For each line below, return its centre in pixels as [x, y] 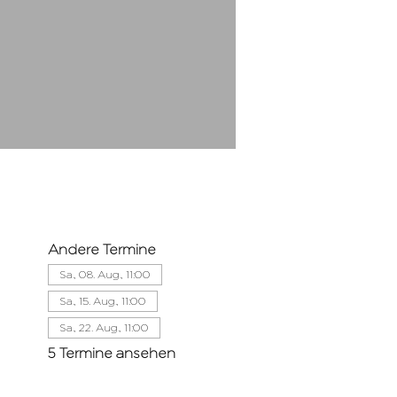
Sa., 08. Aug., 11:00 [105, 274]
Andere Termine [101, 249]
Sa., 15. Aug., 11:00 [102, 301]
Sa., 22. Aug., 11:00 [104, 327]
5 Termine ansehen [111, 353]
